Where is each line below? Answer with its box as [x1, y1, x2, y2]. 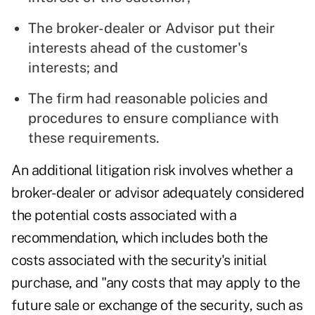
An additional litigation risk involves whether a [11, 162, 292, 179]
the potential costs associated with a [11, 207, 237, 224]
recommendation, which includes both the [11, 229, 268, 247]
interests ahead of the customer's [28, 39, 247, 57]
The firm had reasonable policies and [28, 90, 268, 108]
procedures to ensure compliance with [28, 110, 279, 127]
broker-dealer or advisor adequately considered [11, 184, 304, 202]
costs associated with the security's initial [11, 252, 266, 269]
